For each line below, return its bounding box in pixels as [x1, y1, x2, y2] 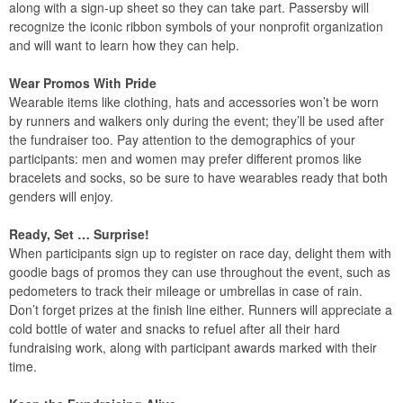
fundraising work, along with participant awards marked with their [9, 338, 377, 356]
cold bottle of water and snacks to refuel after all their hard [9, 319, 340, 337]
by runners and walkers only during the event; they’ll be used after [9, 112, 384, 130]
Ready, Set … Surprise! [9, 225, 149, 243]
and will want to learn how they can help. [9, 36, 239, 54]
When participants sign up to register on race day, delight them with [9, 244, 391, 262]
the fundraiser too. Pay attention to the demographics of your [9, 130, 355, 148]
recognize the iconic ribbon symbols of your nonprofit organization [9, 17, 383, 35]
